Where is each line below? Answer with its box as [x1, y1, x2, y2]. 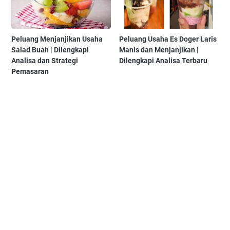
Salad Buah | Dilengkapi [11, 46, 89, 54]
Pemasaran [11, 67, 49, 76]
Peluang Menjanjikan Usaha [11, 35, 103, 44]
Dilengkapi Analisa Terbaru [119, 56, 208, 65]
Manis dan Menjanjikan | [119, 46, 199, 54]
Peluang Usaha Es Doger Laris [119, 35, 217, 44]
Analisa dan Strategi [11, 56, 78, 65]
